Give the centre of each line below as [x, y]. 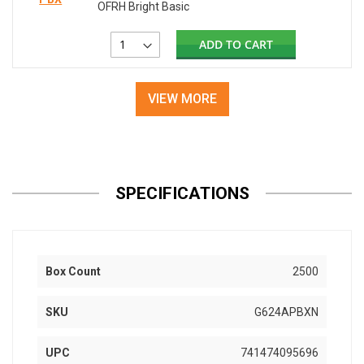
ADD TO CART [236, 45]
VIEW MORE [182, 99]
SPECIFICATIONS [182, 194]
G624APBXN [286, 312]
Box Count [73, 272]
